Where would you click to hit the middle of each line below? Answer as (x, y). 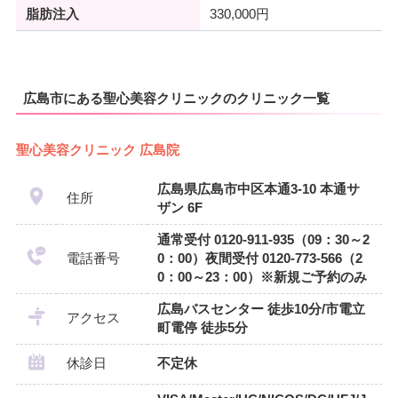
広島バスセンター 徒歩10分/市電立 (261, 309)
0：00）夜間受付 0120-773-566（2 (259, 258)
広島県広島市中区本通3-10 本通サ (258, 189)
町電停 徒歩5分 (202, 327)
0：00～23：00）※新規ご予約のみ (262, 277)
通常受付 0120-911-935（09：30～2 (263, 239)
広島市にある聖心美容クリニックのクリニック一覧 (176, 98)
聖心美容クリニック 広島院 (97, 151)
